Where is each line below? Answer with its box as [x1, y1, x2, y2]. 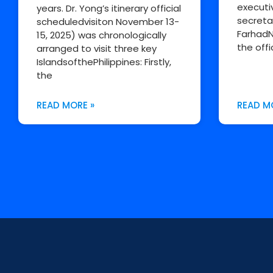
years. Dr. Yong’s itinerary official [37, 2, 181, 15]
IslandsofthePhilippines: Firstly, [37, 55, 171, 69]
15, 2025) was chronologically [37, 29, 166, 42]
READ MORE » [37, 99, 94, 112]
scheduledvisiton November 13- [37, 15, 179, 29]
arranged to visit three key [37, 42, 157, 55]
